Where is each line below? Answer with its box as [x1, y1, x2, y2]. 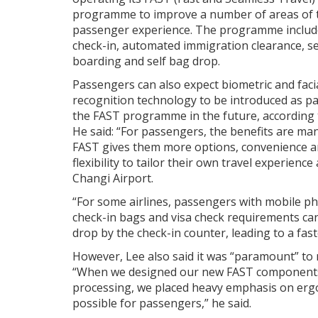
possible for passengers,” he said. [72, 295, 251, 312]
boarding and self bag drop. [72, 53, 220, 70]
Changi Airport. [72, 170, 153, 187]
